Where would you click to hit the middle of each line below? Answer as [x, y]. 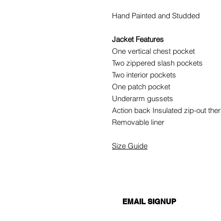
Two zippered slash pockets [157, 63]
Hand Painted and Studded [156, 16]
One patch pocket [141, 87]
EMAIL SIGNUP [149, 202]
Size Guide [130, 146]
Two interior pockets [144, 75]
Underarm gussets [143, 98]
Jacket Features [139, 39]
